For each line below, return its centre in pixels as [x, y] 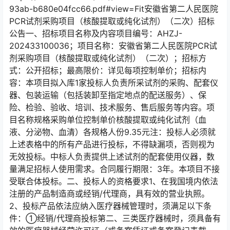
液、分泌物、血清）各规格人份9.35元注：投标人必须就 [112, 132]
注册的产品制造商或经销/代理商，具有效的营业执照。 [109, 194]
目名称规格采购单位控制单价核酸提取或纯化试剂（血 [108, 120]
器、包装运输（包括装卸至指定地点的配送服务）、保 [108, 95]
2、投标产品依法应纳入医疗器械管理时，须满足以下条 [110, 206]
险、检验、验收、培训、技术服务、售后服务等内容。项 [112, 107]
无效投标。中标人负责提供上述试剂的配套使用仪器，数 [112, 157]
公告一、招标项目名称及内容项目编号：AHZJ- [96, 33]
